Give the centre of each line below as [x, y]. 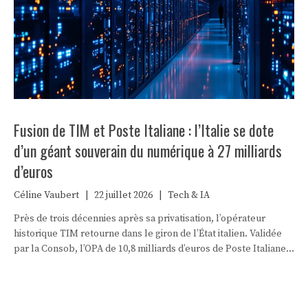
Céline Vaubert [46, 195]
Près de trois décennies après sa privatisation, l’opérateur [140, 218]
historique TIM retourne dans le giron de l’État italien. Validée [148, 233]
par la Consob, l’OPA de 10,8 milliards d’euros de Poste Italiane [150, 249]
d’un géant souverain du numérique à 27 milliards [148, 150]
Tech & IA [189, 195]
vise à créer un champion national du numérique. [119, 264]
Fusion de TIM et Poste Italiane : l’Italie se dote [144, 130]
